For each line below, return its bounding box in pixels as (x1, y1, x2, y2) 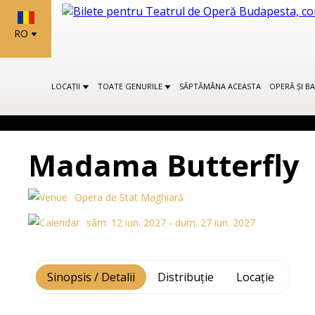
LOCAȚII (51, 81, 83, 91)
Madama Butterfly (28, 145, 300, 185)
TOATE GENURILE (97, 81, 165, 91)
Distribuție (157, 269, 214, 285)
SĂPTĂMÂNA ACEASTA (179, 81, 261, 91)
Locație (236, 269, 275, 285)
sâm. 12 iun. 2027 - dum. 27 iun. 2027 (86, 216, 256, 229)
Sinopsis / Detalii (47, 269, 136, 285)
